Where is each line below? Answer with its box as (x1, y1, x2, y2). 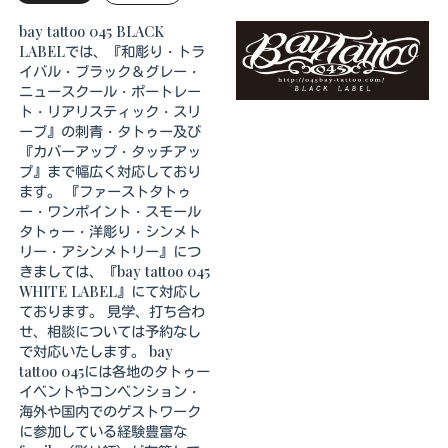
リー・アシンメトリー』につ (19, 240, 201, 261)
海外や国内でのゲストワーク (19, 400, 201, 421)
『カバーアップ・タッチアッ (19, 140, 201, 161)
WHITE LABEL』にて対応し (19, 280, 201, 301)
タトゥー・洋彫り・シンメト (19, 220, 201, 241)
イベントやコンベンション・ (19, 380, 201, 401)
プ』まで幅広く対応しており (19, 160, 201, 181)
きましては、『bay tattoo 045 (19, 260, 210, 281)
